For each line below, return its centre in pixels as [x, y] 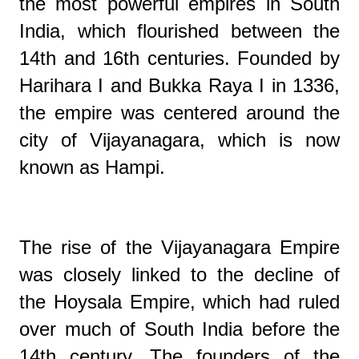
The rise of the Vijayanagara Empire [179, 247]
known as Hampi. [92, 167]
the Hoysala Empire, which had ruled [179, 301]
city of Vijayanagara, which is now [179, 139]
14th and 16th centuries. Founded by [179, 58]
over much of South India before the [179, 329]
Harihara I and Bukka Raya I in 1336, [179, 85]
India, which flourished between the [179, 30]
